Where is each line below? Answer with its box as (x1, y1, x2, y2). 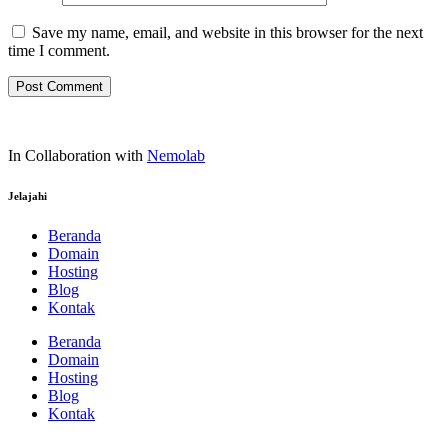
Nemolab (147, 146, 205, 164)
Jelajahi (8, 189, 47, 202)
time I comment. (8, 41, 110, 59)
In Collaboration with (8, 146, 147, 164)
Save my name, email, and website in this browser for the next (32, 23, 423, 41)
